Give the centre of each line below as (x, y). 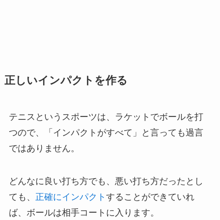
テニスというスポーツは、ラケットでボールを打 (106, 117)
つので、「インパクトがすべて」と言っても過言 (106, 132)
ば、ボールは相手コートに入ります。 (84, 213)
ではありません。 (44, 148)
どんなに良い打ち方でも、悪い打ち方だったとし (106, 181)
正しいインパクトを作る (66, 80)
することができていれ (150, 197)
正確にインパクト (70, 197)
